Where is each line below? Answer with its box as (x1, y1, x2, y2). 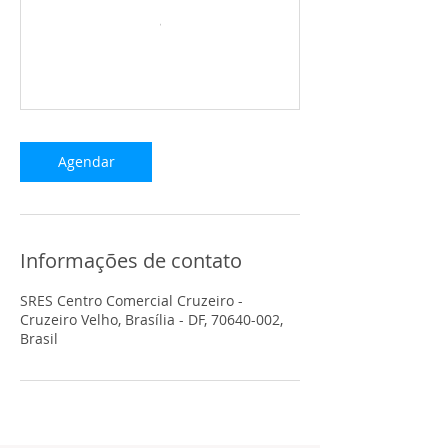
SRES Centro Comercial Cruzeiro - (20, 290, 243, 310)
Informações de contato (20, 246, 242, 274)
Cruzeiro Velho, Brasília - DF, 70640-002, (20, 309, 283, 329)
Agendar (57, 151, 115, 171)
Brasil (20, 328, 58, 348)
